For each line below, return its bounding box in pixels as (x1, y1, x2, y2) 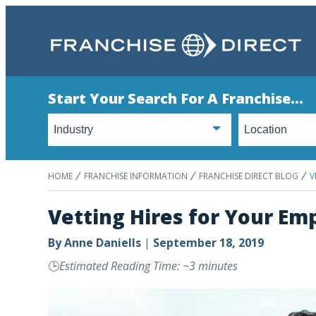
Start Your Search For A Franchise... (48, 89, 303, 108)
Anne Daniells (64, 235, 141, 250)
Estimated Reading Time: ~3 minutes (59, 258, 238, 274)
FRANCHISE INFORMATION (84, 170, 188, 182)
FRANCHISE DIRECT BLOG (199, 170, 298, 182)
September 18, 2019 (153, 235, 264, 250)
